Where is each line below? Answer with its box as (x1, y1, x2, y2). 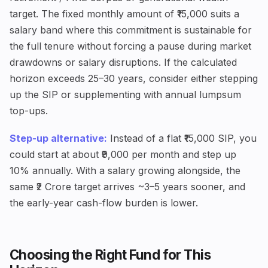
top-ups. (10, 105, 48, 117)
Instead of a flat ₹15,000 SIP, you (107, 132, 257, 145)
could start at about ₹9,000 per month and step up (10, 148, 236, 161)
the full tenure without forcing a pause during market (10, 40, 251, 53)
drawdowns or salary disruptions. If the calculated (10, 56, 237, 69)
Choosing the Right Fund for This (10, 246, 211, 263)
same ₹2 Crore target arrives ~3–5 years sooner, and (10, 181, 245, 193)
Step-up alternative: (10, 132, 107, 145)
